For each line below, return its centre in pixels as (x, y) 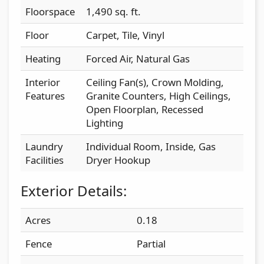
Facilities (44, 160)
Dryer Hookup (118, 160)
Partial (151, 243)
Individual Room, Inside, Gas (151, 146)
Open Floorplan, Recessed (145, 109)
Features (45, 95)
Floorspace (50, 11)
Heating (43, 58)
